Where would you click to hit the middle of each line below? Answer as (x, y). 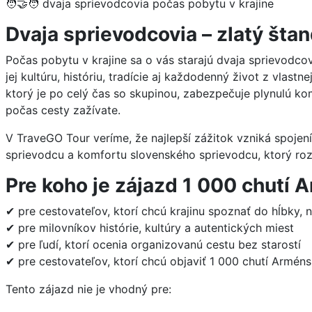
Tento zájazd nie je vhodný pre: (88, 289)
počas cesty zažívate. (63, 110)
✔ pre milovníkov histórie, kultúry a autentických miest (150, 227)
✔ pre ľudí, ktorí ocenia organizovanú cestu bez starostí (153, 244)
